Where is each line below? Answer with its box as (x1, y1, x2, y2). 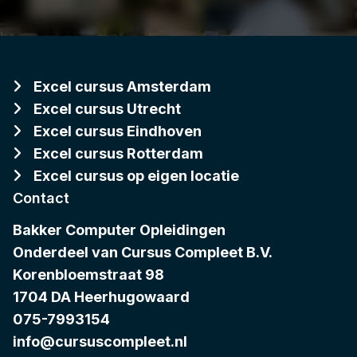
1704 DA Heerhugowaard (13, 288, 190, 306)
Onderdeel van (13, 244, 121, 261)
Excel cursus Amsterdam (33, 78, 211, 96)
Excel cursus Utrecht (33, 100, 181, 118)
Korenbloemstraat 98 (13, 266, 164, 284)
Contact (13, 190, 69, 207)
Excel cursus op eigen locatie (33, 167, 239, 185)
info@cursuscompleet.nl (13, 333, 187, 351)
